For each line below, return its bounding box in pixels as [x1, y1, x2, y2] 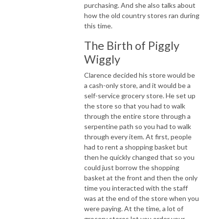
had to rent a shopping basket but [84, 142, 188, 151]
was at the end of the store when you [84, 194, 199, 202]
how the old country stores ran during [84, 11, 199, 20]
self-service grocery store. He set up [84, 91, 196, 100]
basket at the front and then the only [84, 173, 197, 182]
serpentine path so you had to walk [84, 122, 191, 131]
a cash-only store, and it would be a [84, 81, 191, 89]
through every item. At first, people [84, 132, 192, 141]
